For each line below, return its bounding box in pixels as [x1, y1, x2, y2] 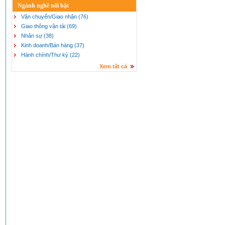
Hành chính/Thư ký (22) [21, 52, 80, 58]
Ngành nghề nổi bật [18, 2, 69, 9]
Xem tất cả [99, 63, 127, 69]
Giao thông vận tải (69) [21, 23, 77, 29]
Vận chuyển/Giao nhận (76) [21, 14, 88, 20]
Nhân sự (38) [21, 33, 54, 39]
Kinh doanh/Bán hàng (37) [21, 42, 84, 48]
